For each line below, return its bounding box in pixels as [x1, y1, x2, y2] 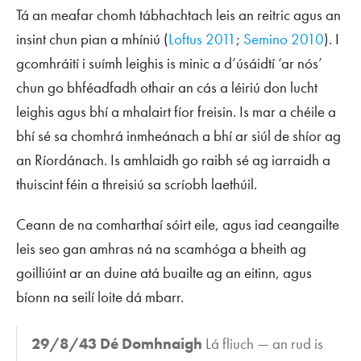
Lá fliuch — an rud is [202, 334, 324, 355]
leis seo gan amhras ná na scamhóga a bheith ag [16, 238, 306, 259]
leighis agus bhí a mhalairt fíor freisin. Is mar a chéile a [16, 101, 336, 122]
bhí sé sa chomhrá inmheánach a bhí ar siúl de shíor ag [16, 125, 341, 146]
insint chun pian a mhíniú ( [16, 28, 168, 49]
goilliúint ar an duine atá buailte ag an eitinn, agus [16, 262, 312, 283]
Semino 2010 [243, 28, 324, 49]
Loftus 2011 [168, 28, 236, 49]
